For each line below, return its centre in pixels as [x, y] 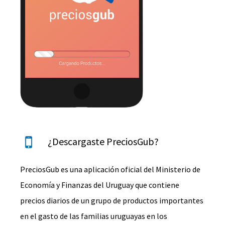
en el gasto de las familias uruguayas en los [94, 216]
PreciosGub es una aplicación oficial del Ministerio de [110, 169]
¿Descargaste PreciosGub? [103, 141]
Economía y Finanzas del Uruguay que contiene [100, 185]
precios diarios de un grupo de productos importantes [112, 200]
